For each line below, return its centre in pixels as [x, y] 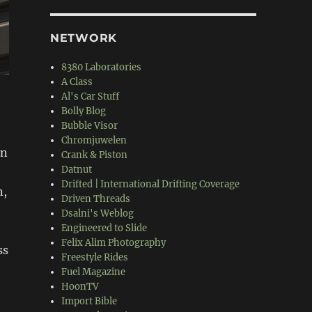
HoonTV [80, 287]
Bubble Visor [90, 126]
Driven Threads [96, 199]
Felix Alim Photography [114, 243]
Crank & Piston [95, 155]
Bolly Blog [84, 111]
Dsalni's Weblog [98, 213]
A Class [77, 82]
